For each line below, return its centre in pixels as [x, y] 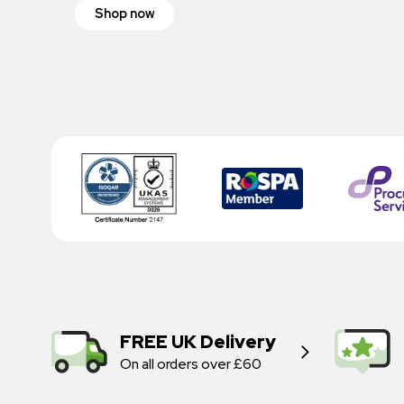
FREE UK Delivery [197, 341]
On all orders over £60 [190, 363]
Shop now [124, 14]
